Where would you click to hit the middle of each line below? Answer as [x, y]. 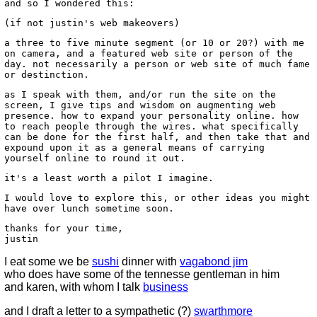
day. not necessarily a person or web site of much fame [157, 64]
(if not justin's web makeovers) [92, 23]
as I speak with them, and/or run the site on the [140, 94]
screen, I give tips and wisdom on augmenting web [140, 105]
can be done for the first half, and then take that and [157, 137]
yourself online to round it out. [95, 158]
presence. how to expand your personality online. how [151, 116]
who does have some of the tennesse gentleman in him [142, 274]
